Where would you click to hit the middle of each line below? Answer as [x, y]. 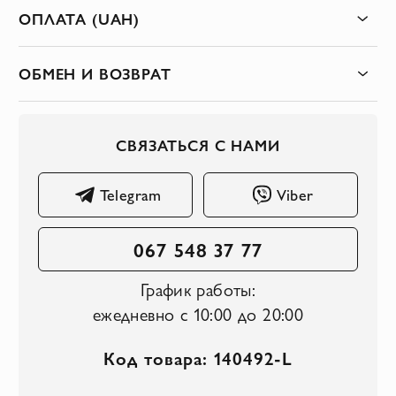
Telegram [130, 194]
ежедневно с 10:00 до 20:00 [198, 313]
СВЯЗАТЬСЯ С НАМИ [198, 145]
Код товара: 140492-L [198, 358]
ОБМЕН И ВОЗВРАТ [95, 74]
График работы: [198, 289]
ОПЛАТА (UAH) [80, 18]
